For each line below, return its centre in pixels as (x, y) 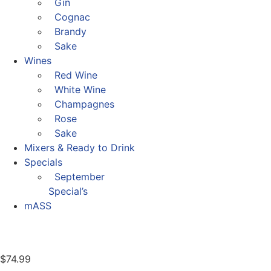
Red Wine (76, 75)
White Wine (80, 90)
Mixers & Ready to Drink (80, 148)
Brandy (70, 31)
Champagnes (84, 104)
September (80, 177)
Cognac (72, 17)
